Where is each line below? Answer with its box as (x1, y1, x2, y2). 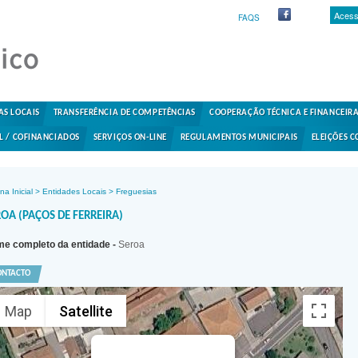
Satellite (59, 302, 113, 320)
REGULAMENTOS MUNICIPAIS (180, 133, 298, 142)
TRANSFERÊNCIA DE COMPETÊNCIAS (53, 109, 197, 117)
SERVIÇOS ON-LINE (93, 133, 167, 142)
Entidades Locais (42, 187, 106, 196)
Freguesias (116, 187, 157, 196)
